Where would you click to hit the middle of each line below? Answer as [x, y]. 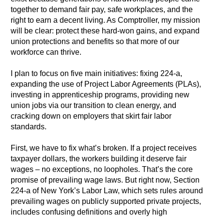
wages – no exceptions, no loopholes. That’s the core [102, 170]
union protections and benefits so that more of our [95, 42]
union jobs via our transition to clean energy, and [94, 106]
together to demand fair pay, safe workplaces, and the [102, 10]
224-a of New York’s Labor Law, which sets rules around [107, 191]
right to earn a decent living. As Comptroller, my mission [106, 20]
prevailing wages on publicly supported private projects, [106, 201]
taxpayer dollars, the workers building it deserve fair [99, 159]
